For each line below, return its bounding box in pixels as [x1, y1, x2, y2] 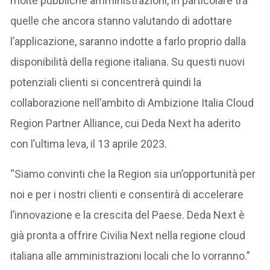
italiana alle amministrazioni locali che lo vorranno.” [10, 250, 251, 262]
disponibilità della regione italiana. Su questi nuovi [10, 55, 245, 68]
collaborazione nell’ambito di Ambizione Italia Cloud [10, 96, 254, 109]
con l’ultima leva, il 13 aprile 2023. [10, 137, 168, 150]
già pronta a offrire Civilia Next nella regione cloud [10, 229, 246, 242]
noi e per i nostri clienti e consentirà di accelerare [10, 188, 244, 201]
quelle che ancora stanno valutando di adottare [10, 14, 233, 27]
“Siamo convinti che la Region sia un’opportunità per [10, 168, 256, 180]
